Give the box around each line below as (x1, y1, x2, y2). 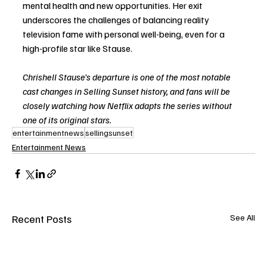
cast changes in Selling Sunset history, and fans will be (23, 85, 232, 98)
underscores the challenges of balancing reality (23, 14, 211, 26)
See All (230, 212, 255, 223)
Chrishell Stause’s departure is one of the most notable (23, 71, 232, 83)
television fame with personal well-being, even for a (23, 28, 226, 41)
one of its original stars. (23, 114, 111, 126)
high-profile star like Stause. (23, 42, 132, 55)
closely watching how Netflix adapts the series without (23, 100, 234, 112)
